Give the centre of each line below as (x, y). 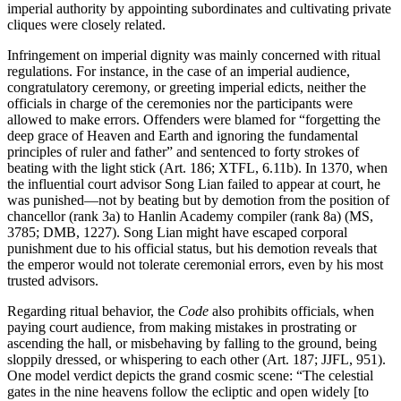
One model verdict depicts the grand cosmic (132, 376)
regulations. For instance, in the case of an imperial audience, (179, 72)
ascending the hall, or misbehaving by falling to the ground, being (192, 344)
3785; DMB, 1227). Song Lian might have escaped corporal (177, 233)
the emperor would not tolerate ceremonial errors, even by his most (195, 265)
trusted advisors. (53, 281)
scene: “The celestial (316, 376)
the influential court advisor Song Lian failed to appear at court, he (194, 184)
